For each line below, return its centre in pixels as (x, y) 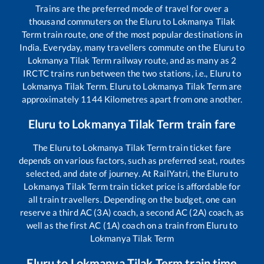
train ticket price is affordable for (174, 187)
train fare (210, 124)
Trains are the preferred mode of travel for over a (132, 9)
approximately (51, 99)
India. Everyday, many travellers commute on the (116, 47)
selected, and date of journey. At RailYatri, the (116, 174)
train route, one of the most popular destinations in (142, 34)
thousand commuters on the (84, 22)
